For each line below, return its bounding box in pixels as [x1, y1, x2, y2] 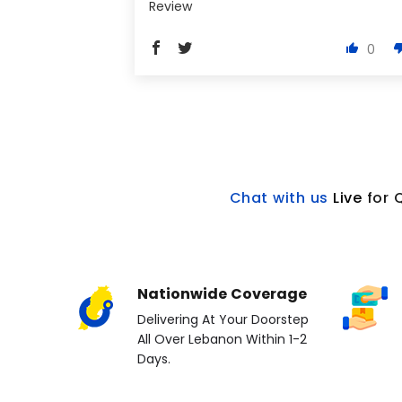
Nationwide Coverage [137, 284, 307, 305]
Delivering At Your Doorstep [137, 310, 309, 329]
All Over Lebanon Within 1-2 [137, 330, 307, 349]
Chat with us [229, 188, 328, 209]
